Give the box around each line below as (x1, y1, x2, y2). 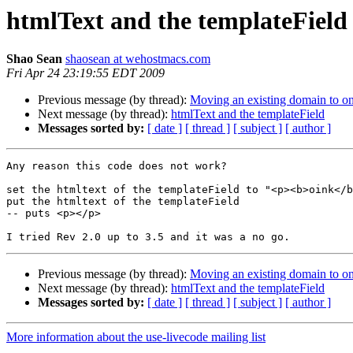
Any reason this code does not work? (6, 160, 227, 173)
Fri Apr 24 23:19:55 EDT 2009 (6, 66, 165, 80)
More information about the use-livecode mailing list (6, 330, 266, 344)
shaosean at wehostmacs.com (65, 52, 210, 66)
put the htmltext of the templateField (6, 195, 240, 208)
